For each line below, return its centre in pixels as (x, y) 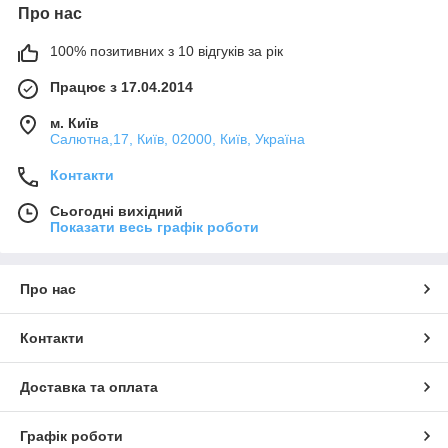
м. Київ (74, 122)
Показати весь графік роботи (154, 226)
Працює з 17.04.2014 (121, 86)
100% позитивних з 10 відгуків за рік (166, 50)
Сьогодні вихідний (116, 210)
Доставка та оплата (89, 386)
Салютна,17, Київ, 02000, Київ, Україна (177, 138)
